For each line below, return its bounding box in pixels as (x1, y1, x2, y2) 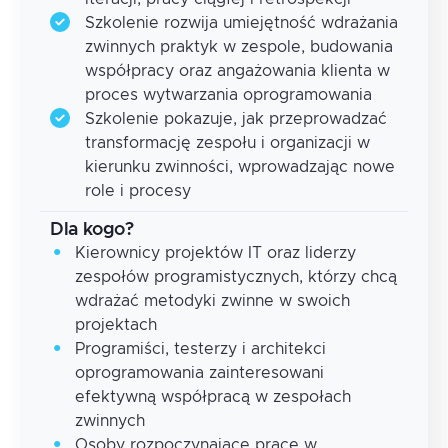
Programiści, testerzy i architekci (75, 340, 326, 357)
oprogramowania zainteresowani (75, 364, 324, 381)
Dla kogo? (50, 220, 134, 239)
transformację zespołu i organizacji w (85, 134, 370, 151)
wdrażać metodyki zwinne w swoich (75, 292, 350, 309)
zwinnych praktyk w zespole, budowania (85, 38, 393, 55)
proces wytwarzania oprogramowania (85, 86, 372, 103)
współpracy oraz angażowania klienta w (85, 62, 390, 79)
